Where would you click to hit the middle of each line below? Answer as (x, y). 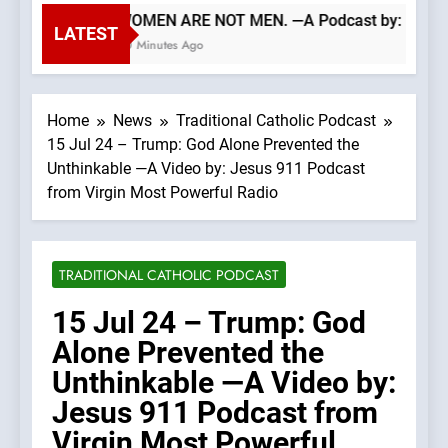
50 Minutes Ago (151, 45)
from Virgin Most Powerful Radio (162, 193)
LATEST (86, 34)
